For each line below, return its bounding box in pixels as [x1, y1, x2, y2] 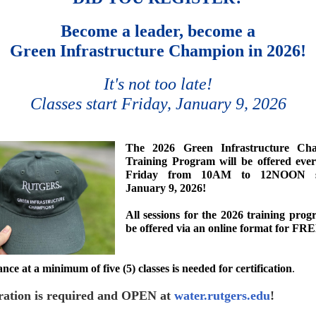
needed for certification [182, 262, 292, 274]
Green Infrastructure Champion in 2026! [10, 42, 306, 60]
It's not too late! [104, 75, 212, 93]
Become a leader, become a [61, 22, 255, 40]
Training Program [126, 155, 215, 167]
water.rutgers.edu [174, 288, 270, 303]
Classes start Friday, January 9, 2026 [30, 95, 286, 113]
